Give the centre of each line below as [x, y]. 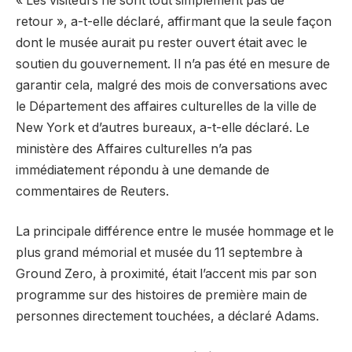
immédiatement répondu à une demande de [143, 170]
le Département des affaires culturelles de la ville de [166, 106]
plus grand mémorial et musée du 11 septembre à [159, 253]
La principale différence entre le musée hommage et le [175, 232]
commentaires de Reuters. [92, 191]
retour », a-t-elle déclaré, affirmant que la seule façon [174, 21]
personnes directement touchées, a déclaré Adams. [167, 317]
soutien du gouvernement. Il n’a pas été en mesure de [173, 64]
